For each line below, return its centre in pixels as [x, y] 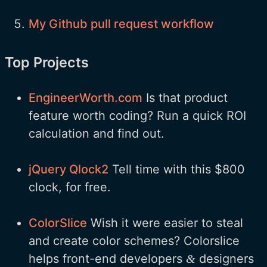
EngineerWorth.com [86, 98]
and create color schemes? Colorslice [134, 241]
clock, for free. [70, 187]
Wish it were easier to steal [165, 223]
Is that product [185, 98]
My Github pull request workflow [121, 24]
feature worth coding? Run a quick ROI [137, 116]
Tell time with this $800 [177, 170]
